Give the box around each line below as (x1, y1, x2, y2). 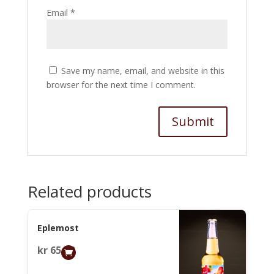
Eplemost (37, 221, 79, 234)
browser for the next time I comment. (46, 79, 196, 91)
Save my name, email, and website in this (61, 65, 224, 77)
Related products (27, 180, 152, 203)
